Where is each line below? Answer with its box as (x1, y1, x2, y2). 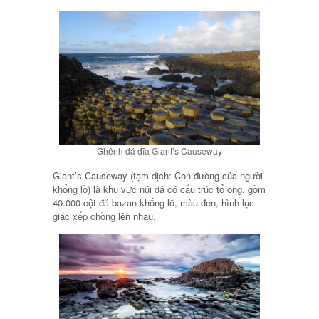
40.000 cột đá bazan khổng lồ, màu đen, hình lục (53, 196, 254, 210)
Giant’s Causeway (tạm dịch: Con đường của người (53, 169, 263, 183)
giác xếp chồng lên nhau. (53, 209, 156, 224)
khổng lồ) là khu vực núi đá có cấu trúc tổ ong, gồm (53, 182, 266, 197)
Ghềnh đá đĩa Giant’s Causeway (97, 144, 222, 157)
